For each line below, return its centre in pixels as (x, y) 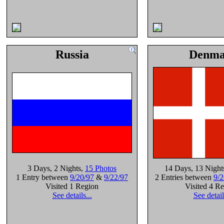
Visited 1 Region (72, 186)
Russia (72, 54)
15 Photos (101, 168)
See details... (72, 195)
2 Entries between (184, 177)
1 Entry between (43, 177)
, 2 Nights (65, 168)
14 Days (178, 168)
